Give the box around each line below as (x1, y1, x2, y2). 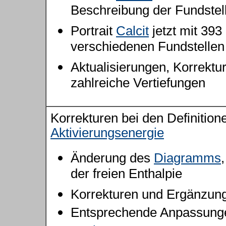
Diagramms (154, 151, 221, 165)
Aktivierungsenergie (50, 126, 164, 140)
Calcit (116, 24, 149, 38)
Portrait (71, 24, 116, 38)
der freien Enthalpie (71, 166, 182, 184)
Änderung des (71, 151, 154, 165)
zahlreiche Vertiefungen (71, 76, 205, 93)
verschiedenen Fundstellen (71, 39, 224, 57)
